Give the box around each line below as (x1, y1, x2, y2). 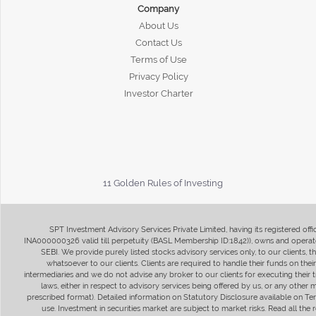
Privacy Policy (128, 71, 188, 82)
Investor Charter (123, 87, 193, 99)
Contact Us (135, 37, 182, 48)
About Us (138, 20, 178, 31)
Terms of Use (130, 54, 187, 65)
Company (138, 3, 180, 14)
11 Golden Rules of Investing (103, 177, 224, 188)
